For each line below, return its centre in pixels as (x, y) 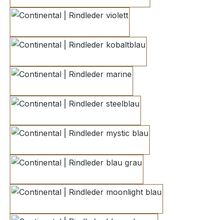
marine (83, 87)
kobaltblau (97, 57)
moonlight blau (113, 205)
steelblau (91, 116)
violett (80, 28)
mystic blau (100, 146)
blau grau (94, 175)
